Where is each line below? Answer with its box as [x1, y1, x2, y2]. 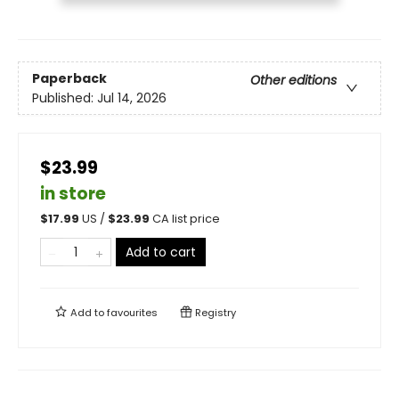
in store [40, 182, 106, 207]
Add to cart [126, 243, 196, 262]
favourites [107, 305, 158, 321]
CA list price [152, 211, 220, 227]
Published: [32, 88, 97, 107]
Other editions [250, 70, 337, 89]
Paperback [32, 69, 107, 87]
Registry [192, 305, 236, 321]
